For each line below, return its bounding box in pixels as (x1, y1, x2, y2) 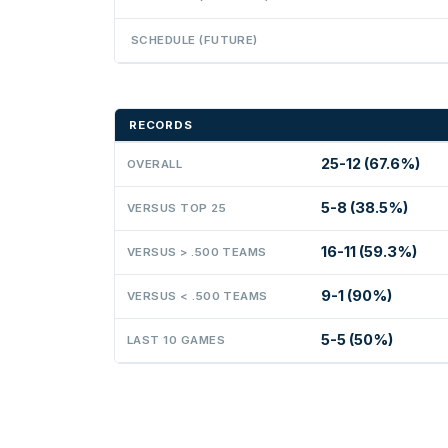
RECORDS (129, 117, 193, 132)
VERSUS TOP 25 (127, 200, 226, 215)
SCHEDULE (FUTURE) (131, 32, 258, 47)
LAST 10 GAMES (127, 332, 225, 347)
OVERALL (127, 156, 183, 171)
